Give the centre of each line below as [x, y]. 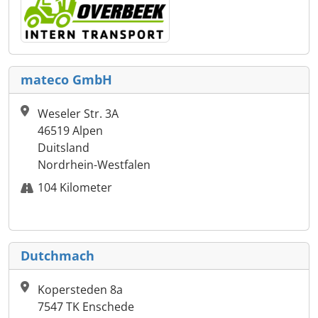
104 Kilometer [75, 188]
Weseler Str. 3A [78, 114]
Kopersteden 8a [80, 290]
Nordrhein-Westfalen [94, 165]
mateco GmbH [66, 80]
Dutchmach [57, 256]
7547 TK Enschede [86, 307]
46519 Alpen [70, 131]
